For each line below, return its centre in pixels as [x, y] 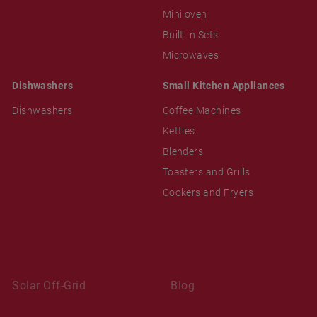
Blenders [183, 151]
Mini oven [185, 14]
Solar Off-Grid [49, 285]
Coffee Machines [202, 110]
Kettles [179, 131]
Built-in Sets [190, 34]
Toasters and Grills [206, 172]
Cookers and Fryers [208, 192]
